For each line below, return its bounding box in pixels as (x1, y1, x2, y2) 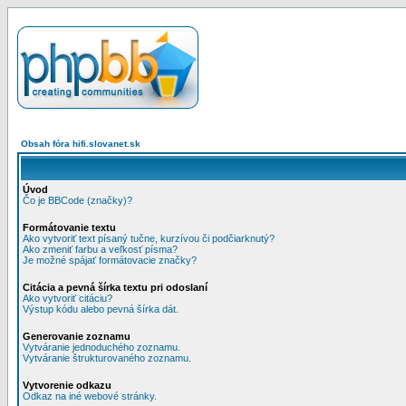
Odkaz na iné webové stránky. (23, 391, 157, 401)
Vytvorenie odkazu (23, 380, 111, 391)
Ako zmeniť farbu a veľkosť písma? (23, 244, 178, 255)
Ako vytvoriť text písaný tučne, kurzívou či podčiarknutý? (23, 233, 275, 244)
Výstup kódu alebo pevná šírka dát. (23, 304, 179, 314)
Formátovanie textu (23, 222, 116, 233)
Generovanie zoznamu (23, 331, 130, 342)
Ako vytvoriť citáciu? (23, 293, 112, 304)
